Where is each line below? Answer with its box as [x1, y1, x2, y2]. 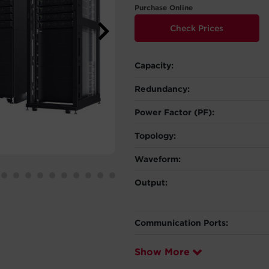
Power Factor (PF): [134, 107, 214, 117]
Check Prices [170, 23, 224, 33]
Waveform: [134, 154, 181, 164]
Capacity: [134, 61, 174, 70]
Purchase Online [134, 3, 193, 12]
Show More [134, 246, 190, 258]
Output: [134, 178, 168, 187]
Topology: [134, 131, 176, 141]
